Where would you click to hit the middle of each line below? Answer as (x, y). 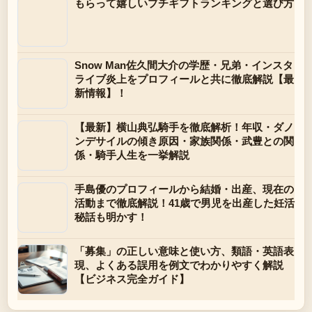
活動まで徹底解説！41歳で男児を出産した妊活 (185, 203)
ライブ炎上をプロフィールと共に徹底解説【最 (184, 79)
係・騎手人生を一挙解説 (132, 155)
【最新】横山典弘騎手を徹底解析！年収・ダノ (184, 127)
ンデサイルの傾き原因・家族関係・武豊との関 (184, 141)
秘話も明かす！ (111, 217)
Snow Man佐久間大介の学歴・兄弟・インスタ (184, 65)
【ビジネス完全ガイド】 (132, 279)
